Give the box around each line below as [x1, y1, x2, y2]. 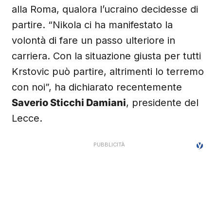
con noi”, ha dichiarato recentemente [12, 81, 182, 93]
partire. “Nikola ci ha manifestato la [12, 19, 173, 31]
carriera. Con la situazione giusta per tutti [12, 50, 201, 62]
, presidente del [126, 97, 199, 109]
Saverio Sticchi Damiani [12, 97, 126, 109]
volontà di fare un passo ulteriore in [12, 35, 175, 46]
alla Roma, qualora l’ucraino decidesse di [12, 3, 198, 15]
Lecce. [12, 112, 42, 124]
